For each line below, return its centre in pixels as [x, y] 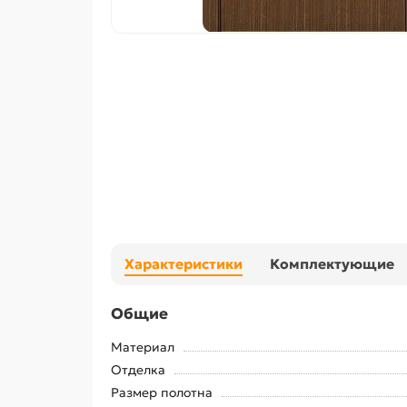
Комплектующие [332, 264]
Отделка [138, 370]
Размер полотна [162, 392]
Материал [143, 347]
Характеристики [184, 264]
